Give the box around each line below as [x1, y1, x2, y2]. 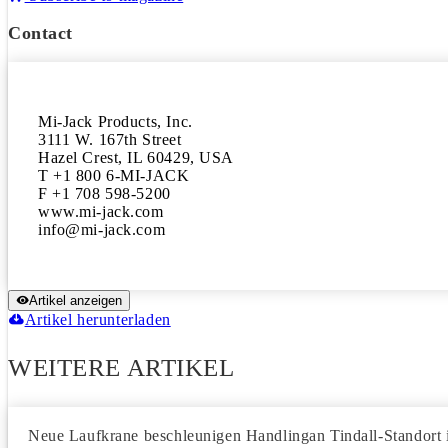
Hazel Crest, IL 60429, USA [38, 149, 234, 166]
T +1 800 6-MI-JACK [38, 167, 190, 184]
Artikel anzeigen [29, 293, 122, 308]
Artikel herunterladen [24, 311, 171, 328]
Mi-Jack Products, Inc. [38, 113, 193, 130]
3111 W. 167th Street [38, 131, 182, 148]
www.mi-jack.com [38, 203, 164, 220]
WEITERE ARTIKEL [8, 354, 235, 381]
